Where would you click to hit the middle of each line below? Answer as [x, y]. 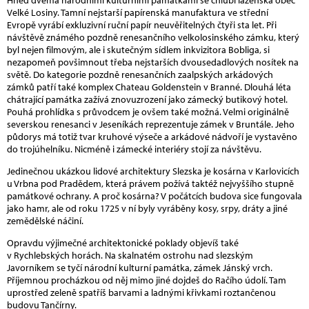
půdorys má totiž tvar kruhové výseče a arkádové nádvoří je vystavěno [152, 136]
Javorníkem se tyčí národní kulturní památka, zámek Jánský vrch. [140, 267]
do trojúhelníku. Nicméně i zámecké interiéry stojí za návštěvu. [134, 149]
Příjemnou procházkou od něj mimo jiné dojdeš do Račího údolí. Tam [147, 280]
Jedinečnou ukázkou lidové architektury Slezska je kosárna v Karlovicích [153, 171]
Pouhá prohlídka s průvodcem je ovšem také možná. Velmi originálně [148, 111]
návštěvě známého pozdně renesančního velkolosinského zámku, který [153, 37]
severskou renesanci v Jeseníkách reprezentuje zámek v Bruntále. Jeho [151, 124]
